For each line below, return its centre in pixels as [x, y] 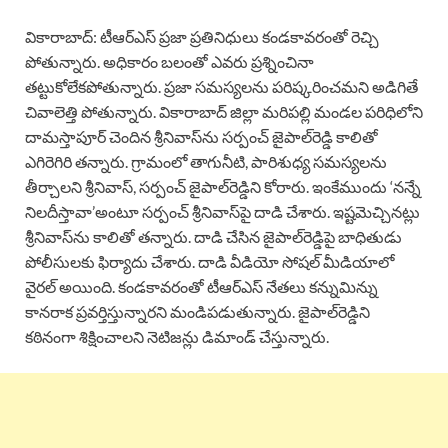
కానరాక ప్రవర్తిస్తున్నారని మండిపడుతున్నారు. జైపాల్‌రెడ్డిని [197, 311]
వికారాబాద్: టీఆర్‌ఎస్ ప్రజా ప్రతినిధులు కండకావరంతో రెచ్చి [202, 36]
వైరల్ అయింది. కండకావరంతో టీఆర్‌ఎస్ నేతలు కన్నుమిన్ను [201, 286]
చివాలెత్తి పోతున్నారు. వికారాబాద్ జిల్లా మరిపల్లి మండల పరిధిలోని [224, 111]
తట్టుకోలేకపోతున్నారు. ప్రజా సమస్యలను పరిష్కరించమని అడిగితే [221, 86]
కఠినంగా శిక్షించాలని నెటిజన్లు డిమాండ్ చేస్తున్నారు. [177, 336]
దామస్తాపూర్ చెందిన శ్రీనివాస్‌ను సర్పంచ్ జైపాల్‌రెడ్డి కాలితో [201, 136]
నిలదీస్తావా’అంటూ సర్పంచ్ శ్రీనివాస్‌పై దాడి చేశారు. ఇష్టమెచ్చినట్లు [222, 211]
